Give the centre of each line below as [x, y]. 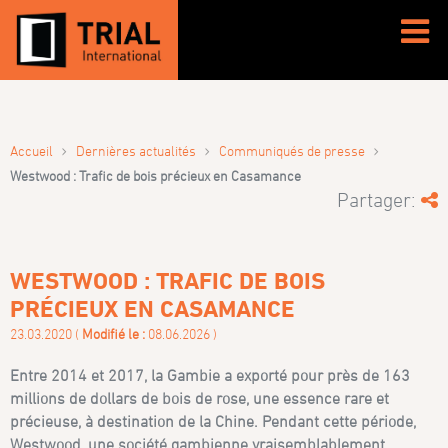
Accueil [32, 150]
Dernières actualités [136, 150]
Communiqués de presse [292, 150]
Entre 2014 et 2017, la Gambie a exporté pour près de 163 [210, 374]
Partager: [378, 200]
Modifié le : [115, 333]
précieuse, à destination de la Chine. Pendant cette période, [213, 420]
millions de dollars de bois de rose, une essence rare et [200, 397]
